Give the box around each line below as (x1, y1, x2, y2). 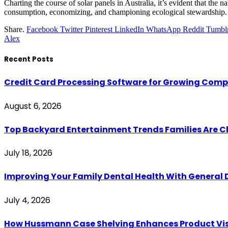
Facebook (26, 25, 58, 34)
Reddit (183, 25, 204, 34)
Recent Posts (4, 54, 53, 65)
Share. (4, 25, 24, 34)
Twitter (60, 25, 83, 34)
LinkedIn (115, 25, 144, 34)
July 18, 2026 (4, 147, 52, 159)
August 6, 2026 (4, 100, 62, 112)
